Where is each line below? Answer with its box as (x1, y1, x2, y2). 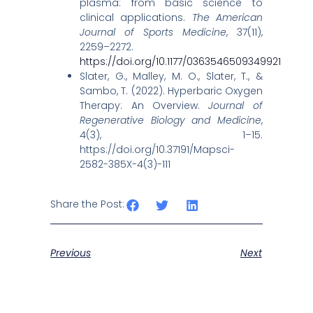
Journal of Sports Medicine (80, 25, 226, 40)
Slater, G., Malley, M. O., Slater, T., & (80, 69, 263, 84)
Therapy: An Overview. (80, 99, 209, 113)
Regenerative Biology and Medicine (80, 113, 261, 128)
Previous (50, 245, 92, 260)
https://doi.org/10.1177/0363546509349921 (80, 54, 282, 69)
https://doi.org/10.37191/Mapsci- (80, 143, 235, 157)
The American (191, 10, 263, 25)
